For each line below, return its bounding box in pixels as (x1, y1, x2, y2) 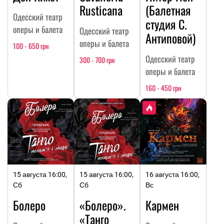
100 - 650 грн (13, 40, 48, 51)
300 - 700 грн (79, 54, 114, 65)
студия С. (145, 14, 187, 33)
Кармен (145, 196, 179, 214)
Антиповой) (145, 28, 196, 47)
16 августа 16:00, (145, 170, 200, 179)
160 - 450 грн (145, 82, 181, 93)
